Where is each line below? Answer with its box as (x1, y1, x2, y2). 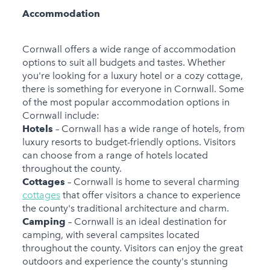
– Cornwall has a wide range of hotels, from (55, 123, 245, 135)
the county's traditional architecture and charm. (22, 202, 229, 215)
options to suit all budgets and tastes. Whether (22, 57, 225, 69)
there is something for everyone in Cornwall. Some (22, 83, 244, 95)
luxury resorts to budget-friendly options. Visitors (22, 136, 236, 148)
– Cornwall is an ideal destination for (67, 216, 227, 228)
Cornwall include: (22, 110, 99, 122)
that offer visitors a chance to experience (60, 189, 240, 201)
